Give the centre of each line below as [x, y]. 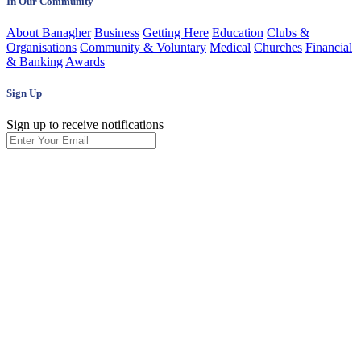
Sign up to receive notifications [85, 125]
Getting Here [176, 32]
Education [238, 32]
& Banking [35, 61]
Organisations [41, 47]
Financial [329, 47]
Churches [278, 47]
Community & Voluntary [143, 47]
